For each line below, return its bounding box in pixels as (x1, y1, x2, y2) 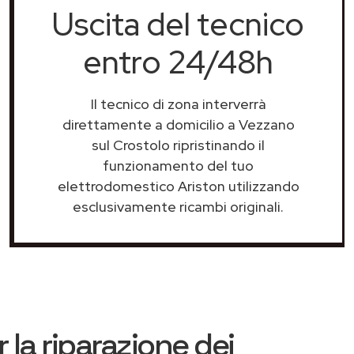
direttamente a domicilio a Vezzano (62, 115, 295, 134)
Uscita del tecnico (52, 3, 304, 45)
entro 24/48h (83, 41, 273, 83)
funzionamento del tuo (103, 156, 254, 175)
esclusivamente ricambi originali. (73, 198, 284, 216)
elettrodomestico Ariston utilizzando (57, 177, 299, 195)
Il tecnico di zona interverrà (90, 95, 266, 113)
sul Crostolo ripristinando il (92, 136, 265, 154)
